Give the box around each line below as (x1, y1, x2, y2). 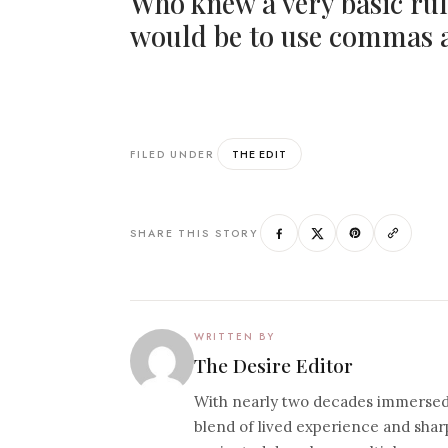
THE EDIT (231, 146, 287, 163)
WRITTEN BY (194, 329, 275, 345)
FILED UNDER (130, 146, 215, 162)
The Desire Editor (194, 352, 353, 379)
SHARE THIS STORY (130, 225, 259, 241)
